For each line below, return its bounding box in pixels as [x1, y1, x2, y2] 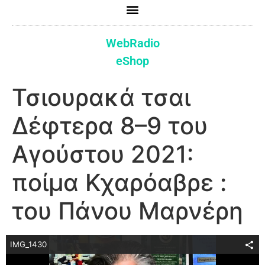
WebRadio [105, 36, 160, 51]
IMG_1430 [10, 240, 47, 250]
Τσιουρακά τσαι [12, 83, 190, 112]
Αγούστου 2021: [12, 140, 193, 169]
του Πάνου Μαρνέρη [12, 196, 243, 226]
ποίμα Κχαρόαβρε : [12, 168, 227, 198]
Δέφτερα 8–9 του [12, 111, 208, 141]
